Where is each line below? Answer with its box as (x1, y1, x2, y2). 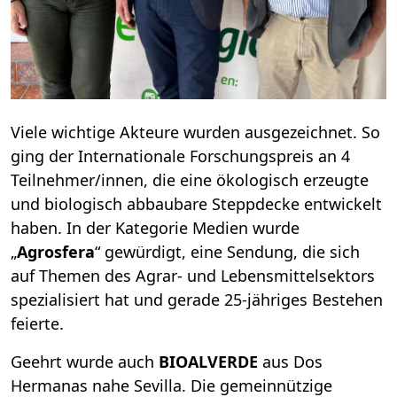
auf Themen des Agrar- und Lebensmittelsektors (11, 264, 375, 286)
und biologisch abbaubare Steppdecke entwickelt (11, 192, 382, 214)
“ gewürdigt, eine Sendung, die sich (95, 240, 360, 262)
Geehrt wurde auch (11, 350, 159, 372)
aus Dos (262, 350, 323, 372)
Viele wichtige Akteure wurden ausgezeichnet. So (11, 121, 380, 143)
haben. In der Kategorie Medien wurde (11, 216, 300, 238)
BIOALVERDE (159, 350, 262, 372)
